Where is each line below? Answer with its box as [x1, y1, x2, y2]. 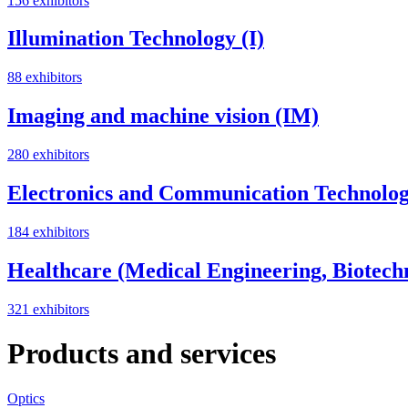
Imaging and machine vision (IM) [7, 104, 319, 128]
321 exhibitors [7, 301, 89, 317]
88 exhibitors [7, 69, 82, 86]
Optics [7, 390, 45, 406]
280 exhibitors [7, 147, 89, 163]
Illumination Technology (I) [7, 26, 264, 51]
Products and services [7, 337, 276, 371]
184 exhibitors [7, 223, 89, 240]
